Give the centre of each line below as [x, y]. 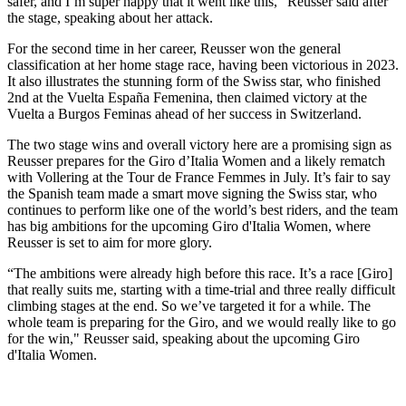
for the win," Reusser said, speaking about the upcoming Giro [184, 339]
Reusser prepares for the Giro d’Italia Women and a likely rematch [196, 161]
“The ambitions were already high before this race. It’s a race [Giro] [200, 274]
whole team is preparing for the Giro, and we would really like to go [202, 323]
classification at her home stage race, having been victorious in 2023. [203, 65]
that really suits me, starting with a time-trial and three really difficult [201, 290]
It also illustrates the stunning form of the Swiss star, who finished [194, 82]
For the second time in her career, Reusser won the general [174, 49]
